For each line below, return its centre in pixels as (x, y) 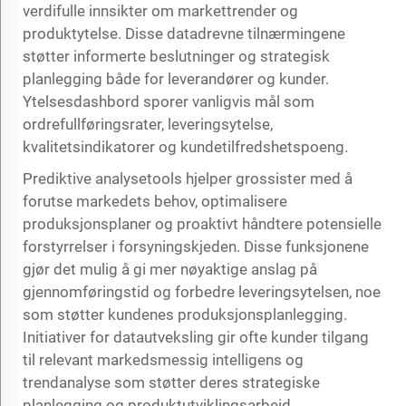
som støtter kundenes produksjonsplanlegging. (185, 314)
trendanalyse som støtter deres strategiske (171, 382)
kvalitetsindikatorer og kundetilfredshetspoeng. (185, 146)
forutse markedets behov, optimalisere (155, 201)
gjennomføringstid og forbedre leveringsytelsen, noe (202, 291)
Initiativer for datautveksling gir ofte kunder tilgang (196, 337)
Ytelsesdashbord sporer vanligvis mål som (169, 101)
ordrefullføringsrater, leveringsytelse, (148, 124)
